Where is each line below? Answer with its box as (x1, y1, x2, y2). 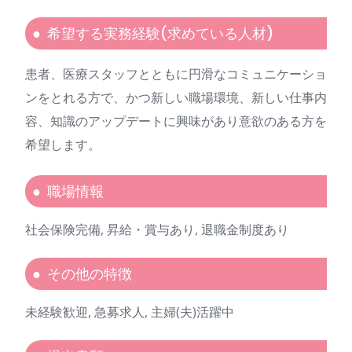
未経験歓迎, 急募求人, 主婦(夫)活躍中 (25, 303, 234, 321)
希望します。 (25, 136, 101, 154)
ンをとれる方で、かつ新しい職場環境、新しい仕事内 (25, 89, 327, 107)
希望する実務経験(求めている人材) (47, 24, 273, 44)
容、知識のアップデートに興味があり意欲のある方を (25, 112, 327, 130)
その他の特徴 (47, 264, 132, 284)
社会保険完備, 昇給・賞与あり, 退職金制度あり (25, 221, 289, 239)
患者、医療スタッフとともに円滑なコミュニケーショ (25, 65, 327, 83)
